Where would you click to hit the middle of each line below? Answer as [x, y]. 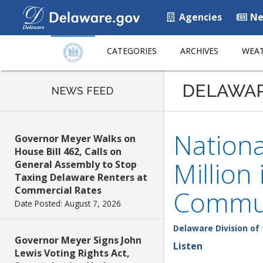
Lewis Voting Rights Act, [72, 253]
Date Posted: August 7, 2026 [68, 203]
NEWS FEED [82, 91]
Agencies [199, 17]
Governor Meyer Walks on [75, 139]
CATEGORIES [132, 51]
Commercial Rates [58, 190]
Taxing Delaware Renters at [81, 177]
